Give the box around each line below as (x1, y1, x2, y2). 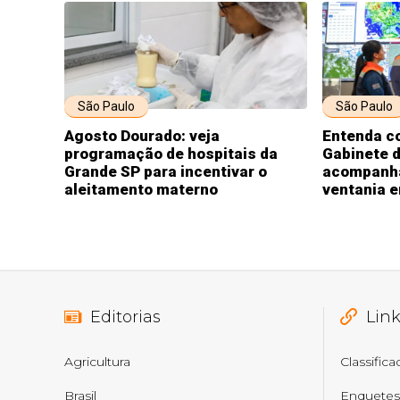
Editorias (90, 307, 161, 327)
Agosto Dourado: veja (64, 127, 220, 145)
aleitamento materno (64, 180, 218, 198)
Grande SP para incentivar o (64, 162, 267, 180)
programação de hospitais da (64, 145, 278, 162)
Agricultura (64, 354, 130, 370)
